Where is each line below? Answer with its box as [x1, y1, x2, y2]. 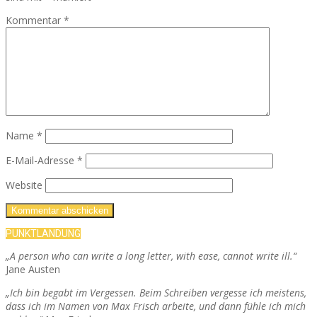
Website [6, 178, 42, 192]
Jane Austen [6, 263, 60, 277]
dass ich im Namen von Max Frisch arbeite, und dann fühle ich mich [6, 299, 306, 313]
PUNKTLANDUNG [6, 228, 81, 240]
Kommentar [6, 13, 64, 28]
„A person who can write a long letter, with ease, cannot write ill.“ [6, 249, 296, 263]
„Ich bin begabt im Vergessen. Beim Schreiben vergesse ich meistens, [6, 286, 306, 300]
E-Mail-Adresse [6, 154, 77, 168]
